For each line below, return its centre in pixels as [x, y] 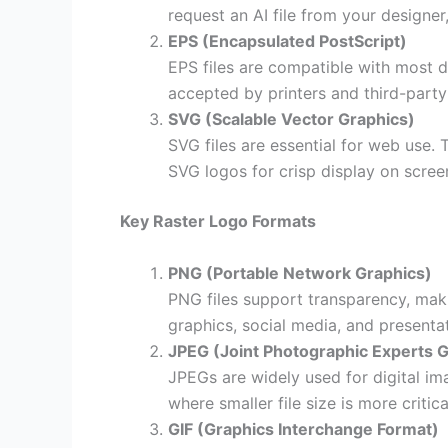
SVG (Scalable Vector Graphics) [291, 119]
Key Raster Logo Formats [218, 221]
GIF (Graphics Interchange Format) [303, 428]
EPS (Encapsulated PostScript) [287, 41]
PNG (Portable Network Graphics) [300, 272]
